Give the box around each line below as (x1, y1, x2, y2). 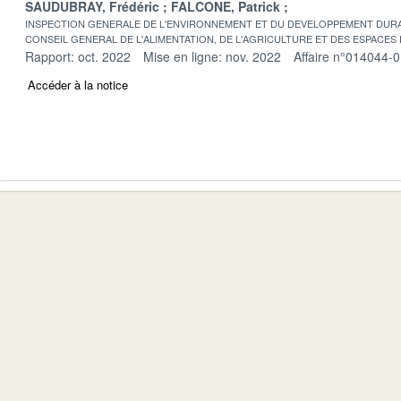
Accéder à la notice (28, 75, 128, 93)
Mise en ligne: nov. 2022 (143, 47, 281, 65)
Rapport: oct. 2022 (25, 47, 131, 65)
